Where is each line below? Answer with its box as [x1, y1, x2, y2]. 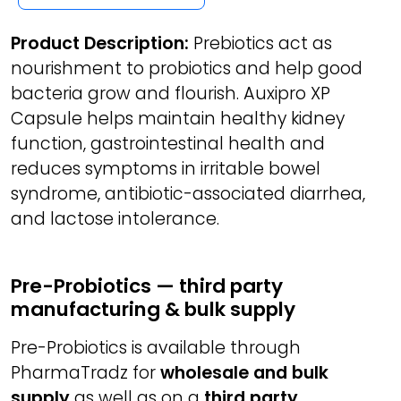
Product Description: [11, 31, 189, 55]
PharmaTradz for [11, 361, 160, 385]
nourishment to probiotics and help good [11, 56, 363, 81]
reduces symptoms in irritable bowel [11, 157, 320, 181]
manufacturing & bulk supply [11, 295, 295, 323]
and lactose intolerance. [11, 207, 219, 231]
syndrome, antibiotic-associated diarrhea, [11, 182, 365, 206]
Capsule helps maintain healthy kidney [11, 107, 345, 131]
